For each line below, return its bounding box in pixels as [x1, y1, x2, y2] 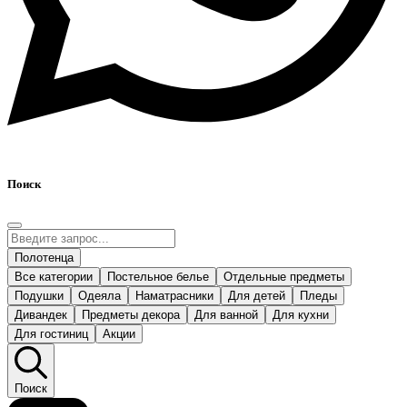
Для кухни [273, 307, 329, 322]
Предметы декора [82, 307, 180, 322]
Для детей [228, 288, 285, 303]
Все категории [15, 269, 93, 283]
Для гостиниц [15, 326, 88, 341]
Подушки [15, 288, 64, 303]
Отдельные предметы [223, 269, 344, 283]
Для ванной [194, 307, 258, 322]
